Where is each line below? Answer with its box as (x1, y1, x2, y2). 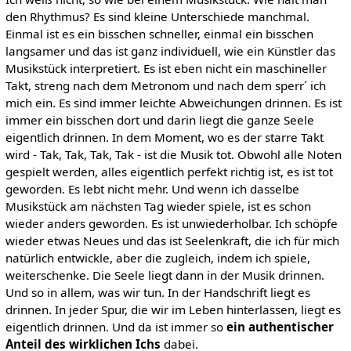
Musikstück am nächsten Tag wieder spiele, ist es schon (5, 198, 311, 215)
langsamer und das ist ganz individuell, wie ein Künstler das (5, 43, 335, 60)
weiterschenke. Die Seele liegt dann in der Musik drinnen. (5, 267, 324, 284)
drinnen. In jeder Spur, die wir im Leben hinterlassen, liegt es (5, 302, 341, 318)
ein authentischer (226, 319, 334, 335)
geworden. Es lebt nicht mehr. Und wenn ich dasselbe (5, 181, 299, 197)
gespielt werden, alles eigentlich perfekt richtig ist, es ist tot (5, 164, 333, 180)
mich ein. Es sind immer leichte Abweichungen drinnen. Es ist (5, 95, 342, 111)
